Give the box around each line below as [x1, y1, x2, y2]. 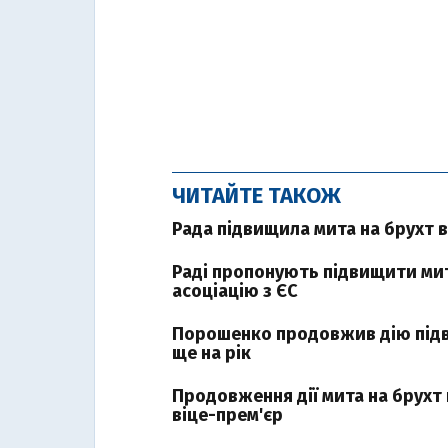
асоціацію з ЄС [172, 280, 298, 302]
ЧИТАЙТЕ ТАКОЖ [172, 182, 341, 209]
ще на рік [172, 342, 251, 364]
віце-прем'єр [172, 404, 283, 426]
